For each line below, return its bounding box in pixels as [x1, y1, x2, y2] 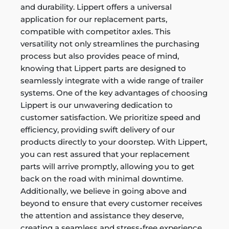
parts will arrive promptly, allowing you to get [20, 162, 194, 171]
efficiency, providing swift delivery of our [20, 125, 175, 134]
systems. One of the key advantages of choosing [20, 88, 208, 98]
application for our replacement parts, [20, 14, 167, 24]
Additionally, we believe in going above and [20, 186, 187, 196]
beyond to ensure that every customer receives [20, 198, 202, 208]
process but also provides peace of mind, [20, 51, 179, 61]
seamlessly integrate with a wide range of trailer [20, 76, 203, 85]
